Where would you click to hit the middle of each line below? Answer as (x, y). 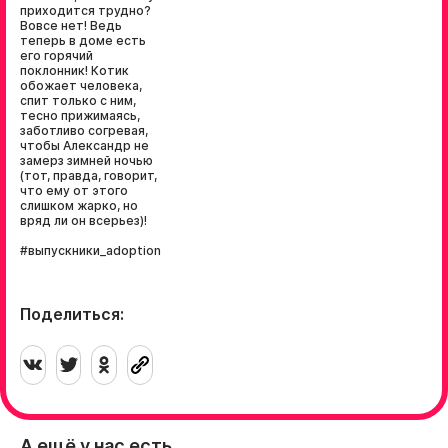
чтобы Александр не (84, 145)
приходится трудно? (85, 10)
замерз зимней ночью (86, 160)
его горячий (56, 55)
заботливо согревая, (84, 130)
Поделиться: (72, 314)
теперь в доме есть (83, 40)
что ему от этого (74, 190)
